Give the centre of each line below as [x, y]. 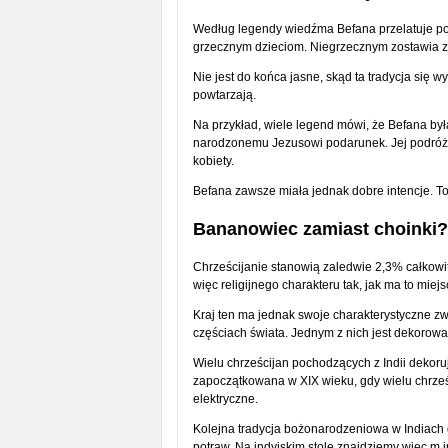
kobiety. [214, 160]
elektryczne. [226, 398]
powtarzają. [225, 94]
